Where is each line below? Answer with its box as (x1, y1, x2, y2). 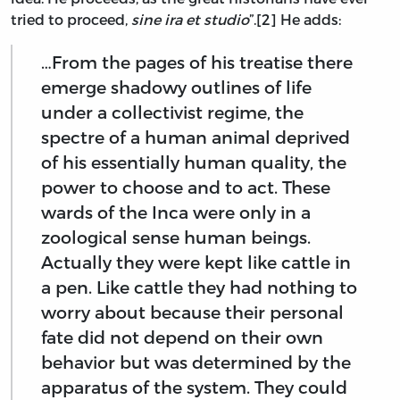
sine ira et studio (131, 10, 249, 28)
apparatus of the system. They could (41, 377, 347, 398)
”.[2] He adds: (249, 10, 341, 28)
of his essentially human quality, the (41, 152, 346, 173)
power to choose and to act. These (41, 177, 330, 198)
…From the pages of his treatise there (41, 52, 353, 73)
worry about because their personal (41, 302, 344, 323)
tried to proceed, (11, 10, 131, 28)
